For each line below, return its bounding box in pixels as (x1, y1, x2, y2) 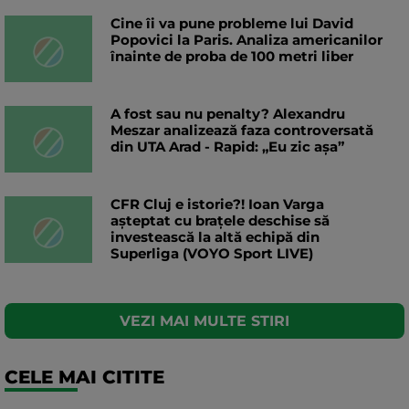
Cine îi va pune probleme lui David (110, 15, 353, 33)
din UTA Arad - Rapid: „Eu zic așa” (110, 138, 344, 156)
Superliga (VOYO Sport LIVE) (110, 245, 313, 263)
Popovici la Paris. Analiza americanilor (110, 31, 383, 49)
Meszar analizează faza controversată (110, 121, 373, 140)
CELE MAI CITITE (5, 366, 164, 389)
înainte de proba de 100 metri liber (110, 47, 353, 66)
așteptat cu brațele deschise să (110, 212, 330, 230)
